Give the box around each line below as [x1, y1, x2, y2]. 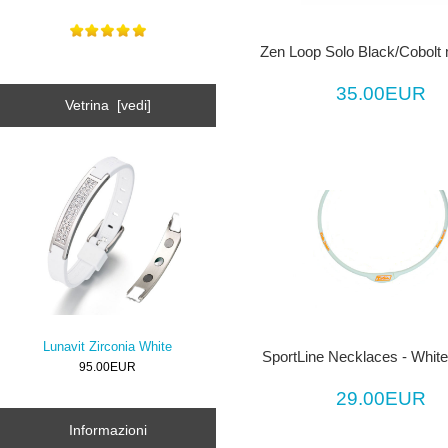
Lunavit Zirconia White [43, 338, 173, 354]
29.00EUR [336, 387, 427, 409]
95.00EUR [79, 359, 137, 373]
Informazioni [68, 421, 147, 438]
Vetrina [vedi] [64, 97, 151, 114]
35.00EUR [336, 82, 427, 104]
